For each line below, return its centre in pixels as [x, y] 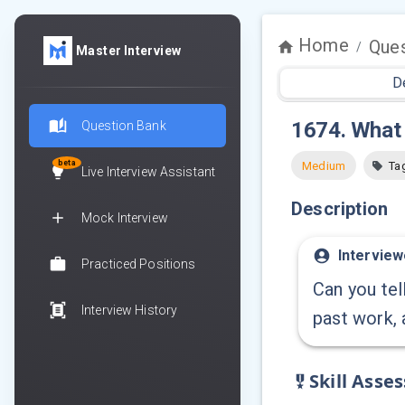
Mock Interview [125, 217]
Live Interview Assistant [149, 171]
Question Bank [124, 125]
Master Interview [129, 50]
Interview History [130, 310]
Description [340, 209]
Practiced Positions [139, 264]
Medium [324, 165]
